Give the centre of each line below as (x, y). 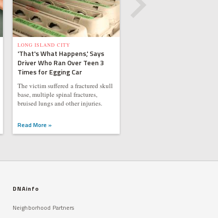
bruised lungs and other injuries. (60, 103)
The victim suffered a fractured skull (65, 86)
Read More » (34, 125)
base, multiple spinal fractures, (57, 94)
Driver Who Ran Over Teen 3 (61, 63)
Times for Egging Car (50, 72)
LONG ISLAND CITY (44, 45)
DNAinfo (26, 189)
